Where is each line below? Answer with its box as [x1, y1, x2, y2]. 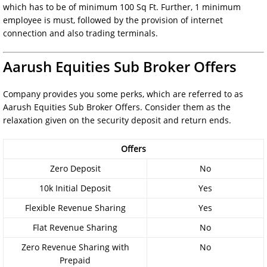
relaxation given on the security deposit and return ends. [3, 114, 231, 126]
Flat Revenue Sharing [33, 221, 117, 233]
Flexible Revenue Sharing [24, 201, 126, 213]
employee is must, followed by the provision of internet [3, 14, 223, 26]
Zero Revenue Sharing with [21, 241, 129, 253]
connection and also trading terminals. [3, 27, 158, 39]
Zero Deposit [49, 162, 101, 174]
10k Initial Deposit [39, 182, 111, 194]
